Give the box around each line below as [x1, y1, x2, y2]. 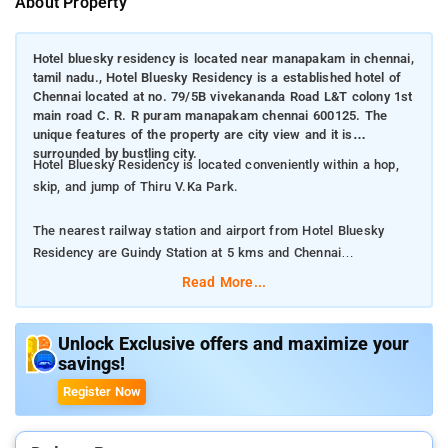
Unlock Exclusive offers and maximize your [58, 333, 409, 354]
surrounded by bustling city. [32, 146, 198, 162]
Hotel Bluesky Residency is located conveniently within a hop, [32, 157, 399, 173]
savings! [58, 353, 125, 374]
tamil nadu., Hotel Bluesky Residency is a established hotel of [32, 70, 401, 86]
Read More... [181, 274, 267, 291]
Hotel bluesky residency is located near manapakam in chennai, [32, 51, 414, 67]
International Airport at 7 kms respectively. [32, 267, 293, 283]
